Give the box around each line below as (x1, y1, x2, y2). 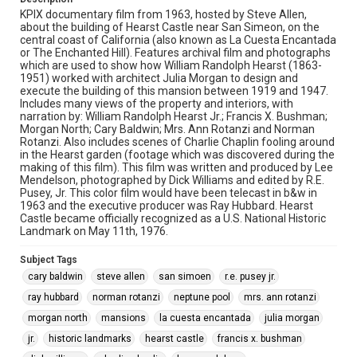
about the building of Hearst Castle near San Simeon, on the (20, 21, 320, 33)
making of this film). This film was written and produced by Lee (20, 161, 333, 174)
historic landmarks (49, 333, 131, 344)
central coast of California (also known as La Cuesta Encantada (20, 33, 336, 46)
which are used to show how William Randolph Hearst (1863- (20, 59, 322, 72)
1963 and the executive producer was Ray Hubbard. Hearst (20, 199, 313, 212)
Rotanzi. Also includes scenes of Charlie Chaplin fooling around (20, 135, 335, 148)
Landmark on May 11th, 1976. (20, 225, 168, 237)
